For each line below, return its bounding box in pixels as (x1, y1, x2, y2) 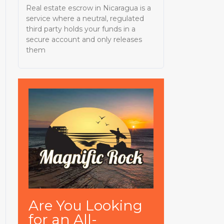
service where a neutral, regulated (26, 13, 144, 23)
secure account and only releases (26, 34, 142, 44)
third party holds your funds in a (26, 24, 136, 33)
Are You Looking (28, 197, 142, 214)
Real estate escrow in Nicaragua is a (26, 3, 151, 12)
